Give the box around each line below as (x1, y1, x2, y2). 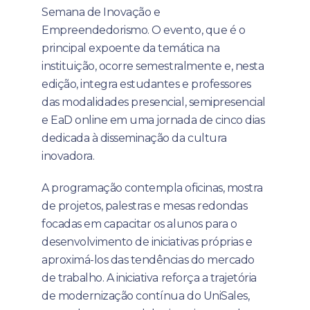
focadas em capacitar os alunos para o (42, 217, 237, 230)
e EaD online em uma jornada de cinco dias (42, 113, 265, 127)
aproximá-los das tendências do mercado (42, 253, 255, 266)
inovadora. (42, 149, 95, 163)
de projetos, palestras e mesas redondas (42, 199, 248, 212)
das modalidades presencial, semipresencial (42, 95, 266, 109)
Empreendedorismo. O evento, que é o (42, 23, 246, 37)
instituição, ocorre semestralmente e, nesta (42, 59, 264, 73)
